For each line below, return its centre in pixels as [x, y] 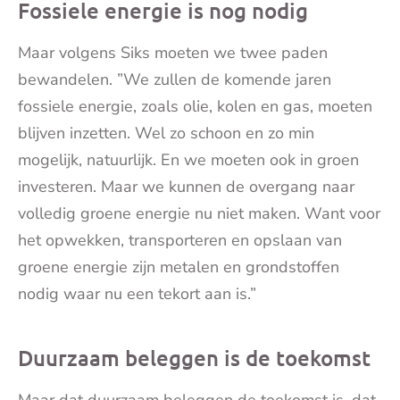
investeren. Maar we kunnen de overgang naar [186, 186]
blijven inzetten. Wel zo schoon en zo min [166, 133]
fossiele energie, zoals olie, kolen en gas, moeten [195, 106]
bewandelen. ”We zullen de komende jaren [175, 79]
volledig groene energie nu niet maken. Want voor [199, 213]
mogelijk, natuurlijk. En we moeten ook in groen [188, 159]
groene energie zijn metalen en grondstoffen [179, 267]
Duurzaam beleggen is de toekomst [194, 357]
